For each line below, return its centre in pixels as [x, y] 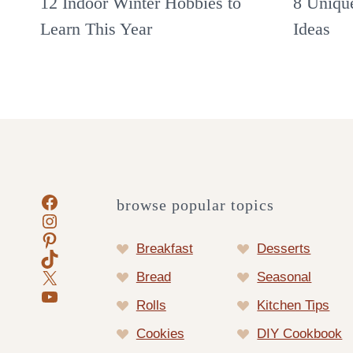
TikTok [66, 258]
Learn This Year [96, 29]
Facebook [80, 201]
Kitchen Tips [294, 306]
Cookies [160, 334]
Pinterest [76, 239]
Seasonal [284, 277]
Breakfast [164, 249]
